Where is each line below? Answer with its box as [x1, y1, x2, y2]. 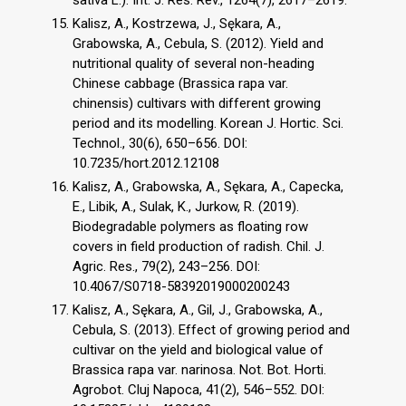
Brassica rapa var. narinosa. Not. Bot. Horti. [72, 361, 326, 378]
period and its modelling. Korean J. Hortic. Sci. [72, 115, 343, 132]
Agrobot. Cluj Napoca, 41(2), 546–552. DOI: [72, 381, 324, 398]
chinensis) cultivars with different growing [72, 95, 321, 112]
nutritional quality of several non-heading [72, 55, 314, 72]
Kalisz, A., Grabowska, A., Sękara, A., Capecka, [72, 178, 343, 195]
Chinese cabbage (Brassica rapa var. [72, 75, 288, 92]
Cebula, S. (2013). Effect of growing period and [72, 321, 350, 338]
